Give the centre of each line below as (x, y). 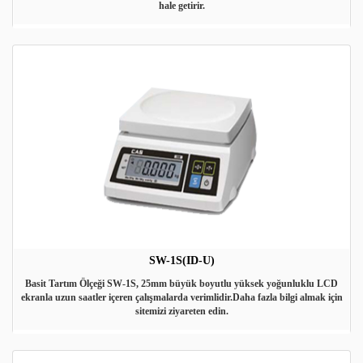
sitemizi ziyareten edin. (181, 311)
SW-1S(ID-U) (181, 261)
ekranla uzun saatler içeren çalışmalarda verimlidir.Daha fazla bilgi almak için (181, 297)
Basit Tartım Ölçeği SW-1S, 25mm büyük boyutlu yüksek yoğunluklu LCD (181, 284)
